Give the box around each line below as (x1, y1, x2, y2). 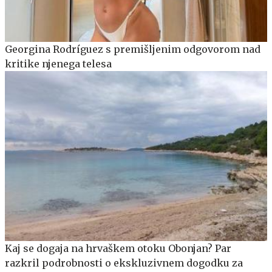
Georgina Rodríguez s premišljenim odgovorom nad (5, 42, 260, 55)
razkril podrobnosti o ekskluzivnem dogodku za (5, 257, 243, 270)
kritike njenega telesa (5, 57, 112, 70)
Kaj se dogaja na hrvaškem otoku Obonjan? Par (5, 242, 231, 255)
